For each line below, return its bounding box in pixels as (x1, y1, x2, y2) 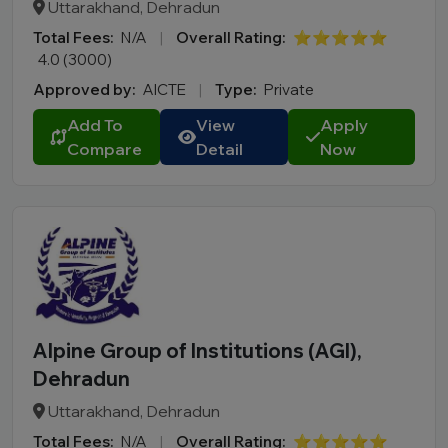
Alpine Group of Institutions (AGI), (33, 338, 362, 363)
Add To (67, 115, 123, 135)
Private (264, 80, 314, 99)
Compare (67, 139, 142, 159)
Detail (196, 139, 244, 159)
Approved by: (33, 80, 135, 99)
